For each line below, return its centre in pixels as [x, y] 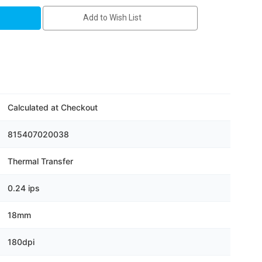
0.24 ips [23, 188]
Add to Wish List [113, 17]
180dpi [21, 242]
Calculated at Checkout [52, 107]
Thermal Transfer [40, 161]
